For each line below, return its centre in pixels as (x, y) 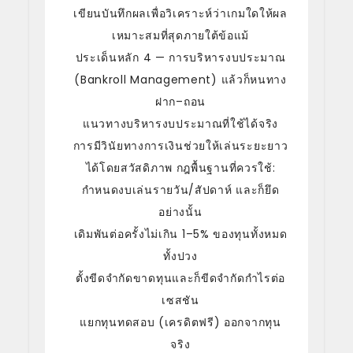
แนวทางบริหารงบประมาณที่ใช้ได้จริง (180, 123)
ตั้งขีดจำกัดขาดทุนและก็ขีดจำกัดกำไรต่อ (180, 278)
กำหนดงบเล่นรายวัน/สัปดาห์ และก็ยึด (180, 190)
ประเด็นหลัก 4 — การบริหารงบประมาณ (180, 57)
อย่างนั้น (180, 212)
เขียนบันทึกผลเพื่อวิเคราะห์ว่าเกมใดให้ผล (180, 13)
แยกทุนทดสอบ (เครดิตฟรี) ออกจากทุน (180, 322)
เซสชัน (180, 300)
